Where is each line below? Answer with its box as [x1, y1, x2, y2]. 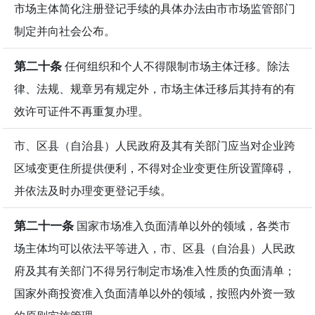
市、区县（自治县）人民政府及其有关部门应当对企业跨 [14, 137, 295, 153]
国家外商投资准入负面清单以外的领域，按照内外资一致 [14, 285, 295, 301]
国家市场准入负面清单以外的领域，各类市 [74, 217, 290, 233]
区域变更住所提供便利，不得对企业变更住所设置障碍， [14, 160, 295, 176]
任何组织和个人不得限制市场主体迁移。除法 [62, 58, 290, 74]
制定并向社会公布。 [14, 22, 115, 39]
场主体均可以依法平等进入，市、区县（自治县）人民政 [14, 240, 295, 256]
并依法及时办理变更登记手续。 [14, 182, 172, 198]
